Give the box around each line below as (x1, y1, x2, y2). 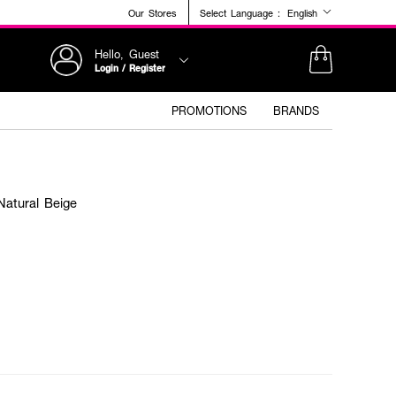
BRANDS (273, 103, 319, 118)
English (287, 6, 322, 19)
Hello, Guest (95, 45, 159, 62)
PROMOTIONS (171, 103, 247, 118)
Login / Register (95, 61, 165, 74)
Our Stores (128, 5, 176, 19)
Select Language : (200, 5, 280, 19)
